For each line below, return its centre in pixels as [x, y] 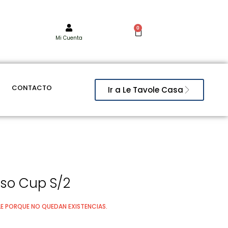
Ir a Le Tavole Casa [146, 90]
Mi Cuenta [69, 38]
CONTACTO [32, 88]
